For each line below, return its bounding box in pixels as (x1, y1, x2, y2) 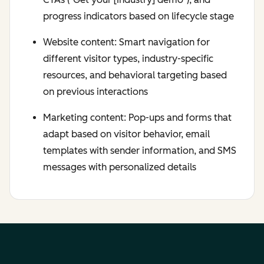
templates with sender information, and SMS (43, 145, 236, 157)
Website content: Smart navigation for (43, 37, 210, 48)
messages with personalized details (43, 161, 196, 173)
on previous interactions (43, 86, 148, 98)
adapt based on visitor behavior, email (43, 128, 210, 140)
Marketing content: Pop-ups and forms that (43, 112, 232, 124)
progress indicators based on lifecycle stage (43, 11, 234, 22)
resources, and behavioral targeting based (43, 70, 227, 81)
